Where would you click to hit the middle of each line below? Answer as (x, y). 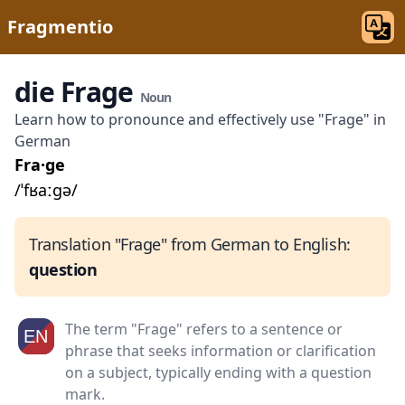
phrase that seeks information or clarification (221, 351)
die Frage (77, 92)
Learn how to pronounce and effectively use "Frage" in (200, 119)
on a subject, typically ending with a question (218, 372)
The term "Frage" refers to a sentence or (204, 329)
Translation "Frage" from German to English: (190, 244)
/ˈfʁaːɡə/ (46, 190)
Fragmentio (60, 27)
